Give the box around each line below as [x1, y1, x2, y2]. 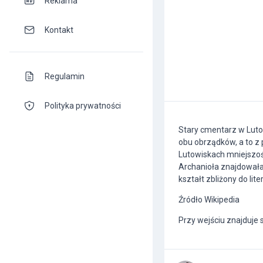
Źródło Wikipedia [178, 195, 240, 204]
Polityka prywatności [45, 100, 121, 110]
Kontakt [45, 25, 73, 35]
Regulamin [45, 71, 85, 81]
